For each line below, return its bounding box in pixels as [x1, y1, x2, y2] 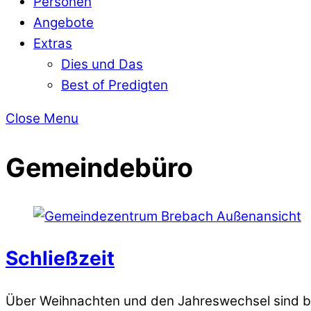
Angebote [33, 14, 94, 31]
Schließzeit [6, 246, 115, 271]
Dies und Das [61, 56, 143, 72]
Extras [33, 35, 72, 51]
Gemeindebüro [6, 151, 193, 183]
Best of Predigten [61, 76, 168, 93]
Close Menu [6, 110, 78, 127]
